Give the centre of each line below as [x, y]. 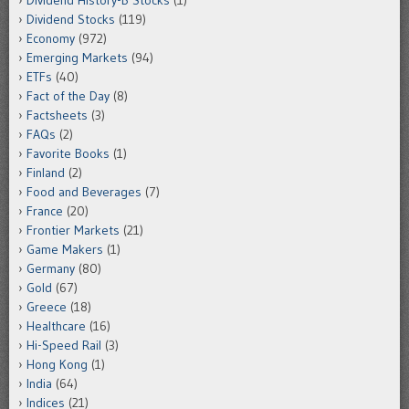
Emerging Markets [77, 58]
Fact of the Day [68, 96]
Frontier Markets [73, 231]
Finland [46, 173]
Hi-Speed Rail [64, 346]
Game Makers [65, 250]
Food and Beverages [84, 192]
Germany [51, 269]
